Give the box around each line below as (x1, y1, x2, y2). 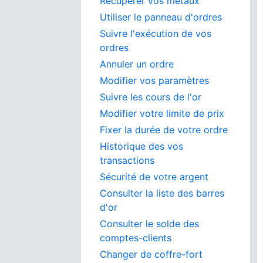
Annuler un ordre (100, 58, 174, 70)
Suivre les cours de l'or (100, 91, 201, 103)
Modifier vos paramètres (100, 75, 209, 86)
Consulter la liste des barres (100, 187, 224, 199)
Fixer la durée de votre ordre (100, 124, 228, 136)
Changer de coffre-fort (100, 248, 203, 260)
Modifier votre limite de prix (100, 107, 224, 119)
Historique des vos (100, 140, 183, 152)
